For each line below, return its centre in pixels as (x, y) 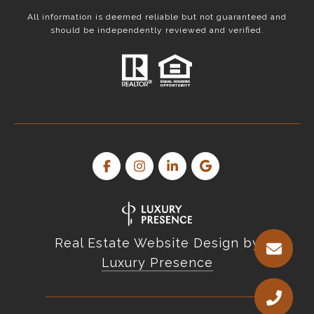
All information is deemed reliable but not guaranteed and (157, 17)
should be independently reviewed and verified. (157, 30)
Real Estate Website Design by (157, 243)
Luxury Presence (157, 262)
